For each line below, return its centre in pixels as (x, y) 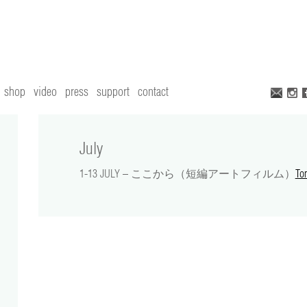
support (113, 91)
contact (153, 91)
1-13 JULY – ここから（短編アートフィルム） (187, 174)
